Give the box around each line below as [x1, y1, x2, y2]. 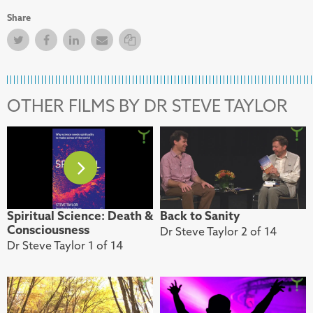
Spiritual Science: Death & [7, 208, 153, 224]
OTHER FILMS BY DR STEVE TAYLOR [7, 94, 288, 117]
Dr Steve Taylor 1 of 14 [7, 238, 123, 252]
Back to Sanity [159, 208, 240, 224]
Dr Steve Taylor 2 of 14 [159, 224, 277, 238]
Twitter [23, 33, 64, 48]
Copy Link [136, 33, 191, 48]
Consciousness [7, 221, 89, 238]
